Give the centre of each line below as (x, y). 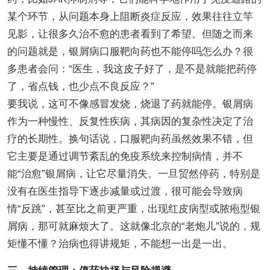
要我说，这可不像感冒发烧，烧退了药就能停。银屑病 (130, 104)
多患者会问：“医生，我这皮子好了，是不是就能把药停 (132, 69)
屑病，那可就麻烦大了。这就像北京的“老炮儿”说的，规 (133, 226)
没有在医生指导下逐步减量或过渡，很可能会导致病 (125, 191)
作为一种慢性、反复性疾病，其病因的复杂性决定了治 (130, 121)
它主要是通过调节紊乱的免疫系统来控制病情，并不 (125, 156)
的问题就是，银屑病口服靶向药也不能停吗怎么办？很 (130, 51)
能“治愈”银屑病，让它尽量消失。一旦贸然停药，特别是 (133, 174)
